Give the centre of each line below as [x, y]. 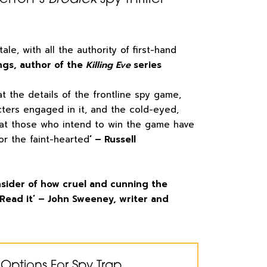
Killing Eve [108, 65]
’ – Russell [113, 139]
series [146, 65]
